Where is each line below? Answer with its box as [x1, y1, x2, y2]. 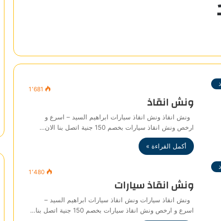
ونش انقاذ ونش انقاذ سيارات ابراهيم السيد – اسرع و [45, 113, 194, 121]
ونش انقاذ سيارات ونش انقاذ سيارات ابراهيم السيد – [44, 196, 194, 204]
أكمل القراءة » [146, 142, 186, 150]
